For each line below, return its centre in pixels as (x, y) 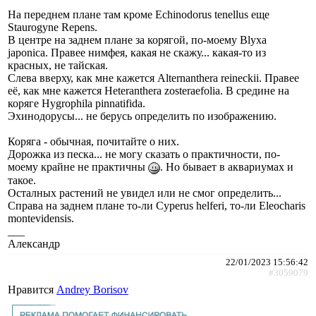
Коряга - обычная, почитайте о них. (93, 141)
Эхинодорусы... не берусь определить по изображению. (142, 116)
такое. (22, 180)
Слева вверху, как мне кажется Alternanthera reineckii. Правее (153, 78)
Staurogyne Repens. (53, 27)
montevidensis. (41, 218)
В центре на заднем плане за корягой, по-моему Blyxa (137, 39)
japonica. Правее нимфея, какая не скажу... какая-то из (137, 52)
